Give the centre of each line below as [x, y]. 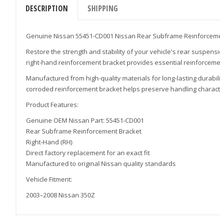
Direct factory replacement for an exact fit [88, 153]
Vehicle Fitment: [49, 179]
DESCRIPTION [47, 8]
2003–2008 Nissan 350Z [60, 195]
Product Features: [52, 105]
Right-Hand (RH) [49, 142]
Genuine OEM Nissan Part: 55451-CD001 [85, 121]
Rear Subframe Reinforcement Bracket [84, 131]
